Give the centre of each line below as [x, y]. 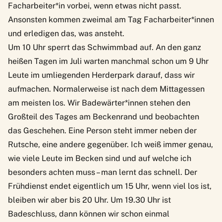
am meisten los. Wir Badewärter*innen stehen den [99, 103]
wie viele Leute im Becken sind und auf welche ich [100, 158]
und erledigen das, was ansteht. [67, 33]
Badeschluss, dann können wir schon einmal [89, 214]
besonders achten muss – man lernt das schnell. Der [103, 172]
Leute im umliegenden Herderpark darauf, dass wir [101, 75]
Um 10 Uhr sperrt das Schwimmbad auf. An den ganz [105, 47]
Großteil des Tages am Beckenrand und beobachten [104, 116]
